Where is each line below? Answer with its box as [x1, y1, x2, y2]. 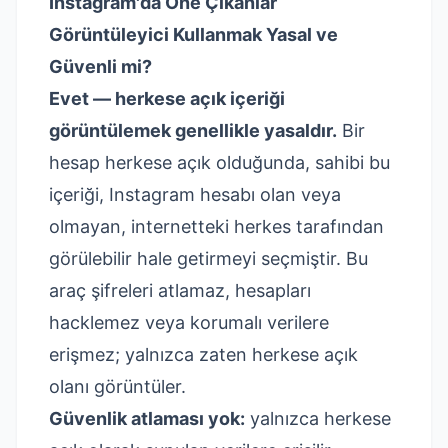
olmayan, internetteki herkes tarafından [49, 216, 384, 237]
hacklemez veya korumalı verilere [49, 312, 329, 333]
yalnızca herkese [245, 408, 391, 429]
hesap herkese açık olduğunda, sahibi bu [49, 152, 390, 173]
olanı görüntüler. [49, 376, 186, 397]
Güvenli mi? [49, 56, 152, 77]
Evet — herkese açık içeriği [49, 88, 285, 109]
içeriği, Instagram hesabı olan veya [49, 184, 341, 205]
